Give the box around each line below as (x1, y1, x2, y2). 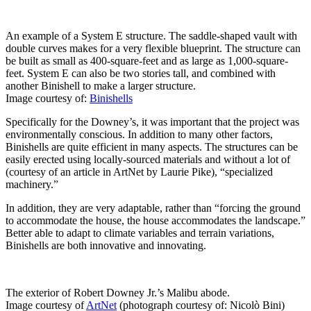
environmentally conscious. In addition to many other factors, (6, 128, 273, 141)
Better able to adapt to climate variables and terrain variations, (6, 227, 274, 239)
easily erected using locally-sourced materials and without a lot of (6, 153, 290, 166)
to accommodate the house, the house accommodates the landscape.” (6, 215, 305, 227)
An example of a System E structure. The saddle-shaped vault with (6, 30, 297, 42)
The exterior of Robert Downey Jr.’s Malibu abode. (6, 287, 230, 299)
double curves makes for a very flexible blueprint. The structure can (6, 42, 301, 55)
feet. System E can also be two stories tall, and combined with (6, 67, 276, 80)
